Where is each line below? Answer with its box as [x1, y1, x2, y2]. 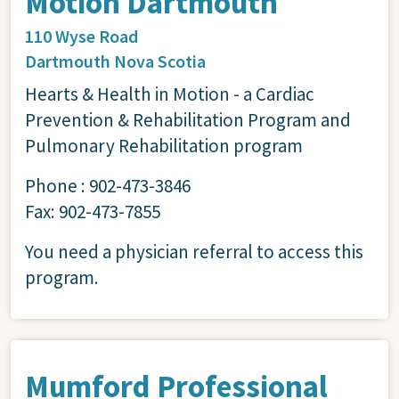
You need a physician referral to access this [25, 239, 363, 264]
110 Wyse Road [25, 24, 138, 47]
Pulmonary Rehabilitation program [25, 133, 303, 158]
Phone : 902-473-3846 [25, 173, 191, 198]
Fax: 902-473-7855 [25, 199, 160, 224]
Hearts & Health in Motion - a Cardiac [25, 81, 314, 106]
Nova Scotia [114, 49, 206, 72]
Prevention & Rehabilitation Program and [25, 107, 351, 132]
